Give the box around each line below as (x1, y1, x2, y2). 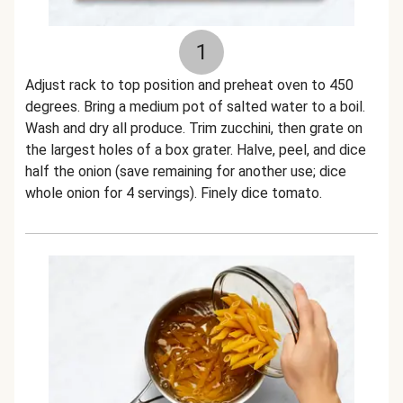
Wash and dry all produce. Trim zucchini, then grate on (25, 120, 363, 137)
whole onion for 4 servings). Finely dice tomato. (25, 184, 322, 201)
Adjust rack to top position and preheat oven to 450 (25, 76, 354, 94)
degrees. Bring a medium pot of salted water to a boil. (25, 98, 365, 115)
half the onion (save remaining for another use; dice (25, 163, 346, 180)
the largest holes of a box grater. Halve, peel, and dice (25, 141, 366, 158)
